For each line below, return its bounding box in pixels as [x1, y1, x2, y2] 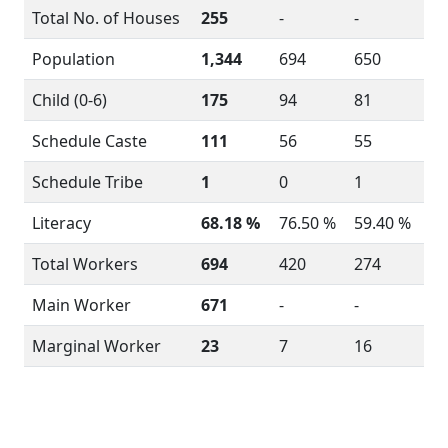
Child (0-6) [32, 89, 107, 111]
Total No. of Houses [32, 7, 180, 29]
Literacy [32, 212, 91, 234]
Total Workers [32, 253, 138, 275]
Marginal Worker [32, 335, 161, 357]
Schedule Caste [32, 130, 147, 152]
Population [32, 48, 115, 70]
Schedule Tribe [32, 171, 143, 193]
